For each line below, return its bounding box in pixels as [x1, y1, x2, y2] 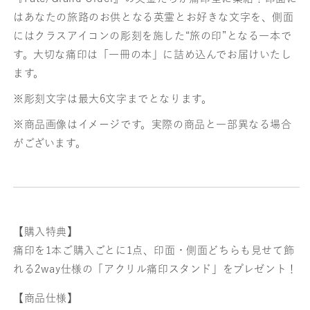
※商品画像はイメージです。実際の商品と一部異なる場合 [13, 119, 292, 130]
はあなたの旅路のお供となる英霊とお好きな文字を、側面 [13, 12, 294, 23]
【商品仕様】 [13, 293, 78, 304]
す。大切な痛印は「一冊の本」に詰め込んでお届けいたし [13, 49, 292, 60]
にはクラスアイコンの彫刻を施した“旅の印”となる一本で [13, 30, 292, 42]
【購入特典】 [13, 226, 78, 237]
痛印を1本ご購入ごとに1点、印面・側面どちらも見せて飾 [13, 245, 295, 256]
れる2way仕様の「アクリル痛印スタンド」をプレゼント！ [13, 264, 298, 275]
